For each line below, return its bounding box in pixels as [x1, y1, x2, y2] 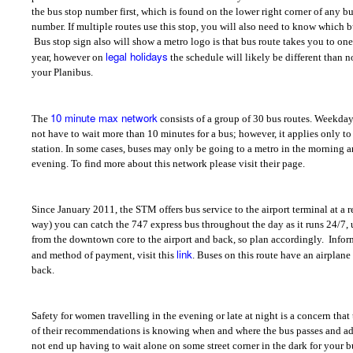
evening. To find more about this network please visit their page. [32, 158, 305, 170]
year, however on [32, 51, 106, 64]
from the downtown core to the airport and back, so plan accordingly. [32, 233, 326, 246]
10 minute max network [50, 110, 158, 126]
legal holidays [106, 49, 168, 65]
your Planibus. [32, 66, 93, 79]
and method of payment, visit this [32, 249, 176, 262]
